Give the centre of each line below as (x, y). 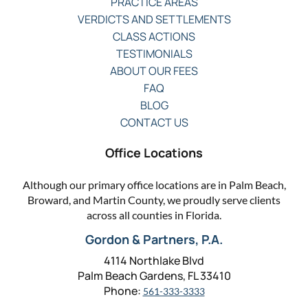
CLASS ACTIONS (154, 36)
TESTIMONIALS (154, 53)
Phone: (123, 290)
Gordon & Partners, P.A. (154, 239)
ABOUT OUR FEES (154, 70)
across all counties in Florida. (154, 214)
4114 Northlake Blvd (154, 260)
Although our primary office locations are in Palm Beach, (154, 184)
